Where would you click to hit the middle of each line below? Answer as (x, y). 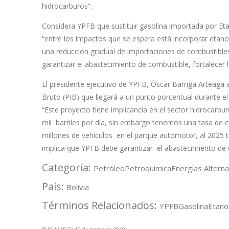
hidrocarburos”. (67, 6)
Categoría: (68, 168)
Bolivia (78, 187)
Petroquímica (148, 168)
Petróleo (109, 168)
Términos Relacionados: (101, 205)
